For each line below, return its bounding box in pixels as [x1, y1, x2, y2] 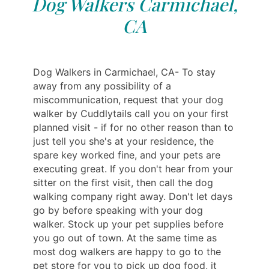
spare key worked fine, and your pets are [33, 148, 220, 161]
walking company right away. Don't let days [33, 190, 232, 202]
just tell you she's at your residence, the [33, 134, 214, 147]
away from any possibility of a [33, 79, 171, 92]
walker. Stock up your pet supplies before [33, 217, 223, 230]
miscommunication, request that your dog [33, 93, 223, 106]
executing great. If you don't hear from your [33, 162, 233, 175]
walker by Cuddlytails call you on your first [33, 107, 229, 119]
